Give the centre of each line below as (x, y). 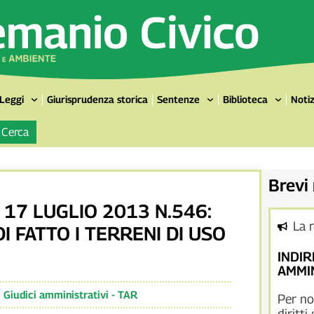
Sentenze (179, 100)
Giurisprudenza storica (98, 100)
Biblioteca (245, 100)
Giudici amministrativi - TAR (70, 295)
